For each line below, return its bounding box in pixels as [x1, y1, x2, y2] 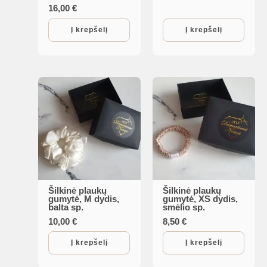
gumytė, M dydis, [48, 194, 120, 204]
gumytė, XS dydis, [163, 194, 238, 204]
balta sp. [48, 203, 84, 213]
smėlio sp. [163, 203, 206, 213]
